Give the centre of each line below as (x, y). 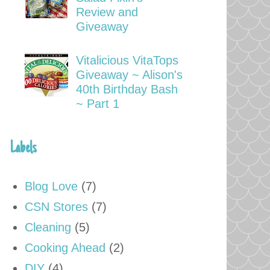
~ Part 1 (98, 103)
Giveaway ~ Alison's (129, 74)
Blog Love (51, 186)
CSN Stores (56, 206)
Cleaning (48, 227)
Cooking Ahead (65, 247)
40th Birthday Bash (127, 89)
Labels (23, 149)
